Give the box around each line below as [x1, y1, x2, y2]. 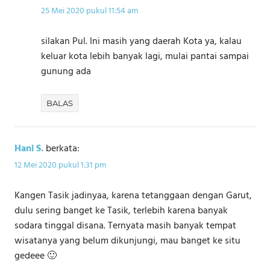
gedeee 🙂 [14, 248, 57, 265]
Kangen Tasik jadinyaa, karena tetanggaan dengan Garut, [14, 188, 252, 204]
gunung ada [41, 63, 91, 80]
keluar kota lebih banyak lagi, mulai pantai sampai [41, 48, 249, 64]
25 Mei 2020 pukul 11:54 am [41, 4, 138, 18]
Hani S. [14, 140, 43, 157]
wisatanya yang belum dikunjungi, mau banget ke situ [14, 233, 240, 250]
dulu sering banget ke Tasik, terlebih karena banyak [14, 203, 228, 219]
